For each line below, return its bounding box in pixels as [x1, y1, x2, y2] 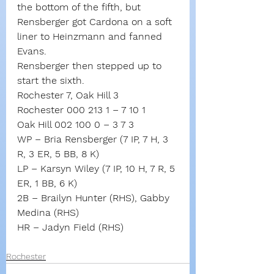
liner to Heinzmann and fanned [17, 31, 165, 43]
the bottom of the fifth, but [17, 1, 144, 13]
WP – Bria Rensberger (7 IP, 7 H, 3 [17, 133, 171, 146]
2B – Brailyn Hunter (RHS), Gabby [17, 192, 172, 204]
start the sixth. [17, 75, 84, 87]
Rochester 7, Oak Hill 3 [17, 89, 119, 102]
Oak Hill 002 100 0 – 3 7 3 [17, 119, 134, 131]
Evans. [17, 45, 46, 57]
